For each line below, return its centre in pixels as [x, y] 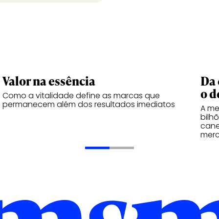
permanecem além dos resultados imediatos [89, 104]
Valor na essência [49, 81]
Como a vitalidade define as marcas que [81, 96]
